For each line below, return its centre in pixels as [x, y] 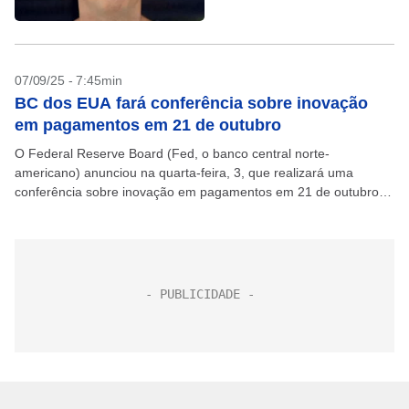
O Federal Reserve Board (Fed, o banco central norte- [172, 153]
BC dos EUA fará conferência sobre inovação [191, 103]
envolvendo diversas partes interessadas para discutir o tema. [194, 211]
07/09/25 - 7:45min [68, 80]
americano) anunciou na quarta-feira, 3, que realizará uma [184, 173]
